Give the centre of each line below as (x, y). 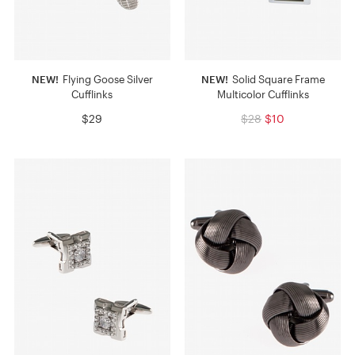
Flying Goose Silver (106, 80)
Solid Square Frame (277, 80)
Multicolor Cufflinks (263, 95)
